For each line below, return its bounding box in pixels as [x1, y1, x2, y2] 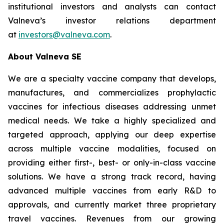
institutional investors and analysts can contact [8, 1, 216, 11]
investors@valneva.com [18, 29, 110, 39]
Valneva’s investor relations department [8, 15, 216, 25]
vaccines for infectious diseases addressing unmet [8, 101, 216, 111]
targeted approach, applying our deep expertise [8, 129, 216, 139]
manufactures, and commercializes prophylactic [8, 87, 216, 97]
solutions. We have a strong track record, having [8, 171, 216, 181]
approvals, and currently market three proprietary [8, 199, 216, 209]
